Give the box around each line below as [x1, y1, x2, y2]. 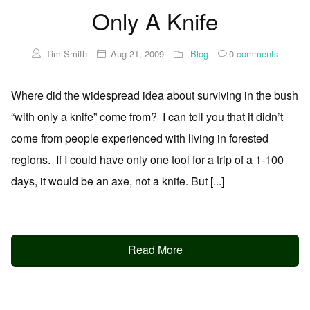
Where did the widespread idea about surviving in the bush [11, 86, 298, 103]
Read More [127, 241, 183, 258]
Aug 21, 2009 [110, 46, 164, 60]
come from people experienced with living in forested [11, 129, 268, 146]
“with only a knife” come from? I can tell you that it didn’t [11, 108, 283, 125]
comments [233, 46, 279, 60]
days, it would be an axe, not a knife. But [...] [11, 172, 224, 189]
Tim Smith [45, 46, 87, 60]
